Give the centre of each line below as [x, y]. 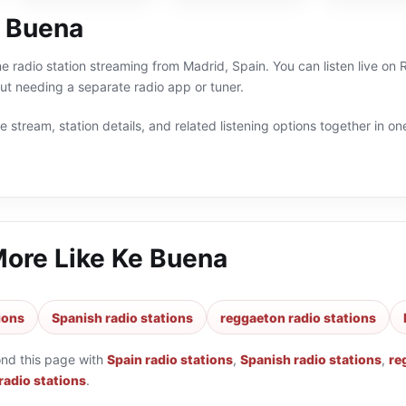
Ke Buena [169, 258]
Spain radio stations [170, 359]
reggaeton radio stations [298, 317]
